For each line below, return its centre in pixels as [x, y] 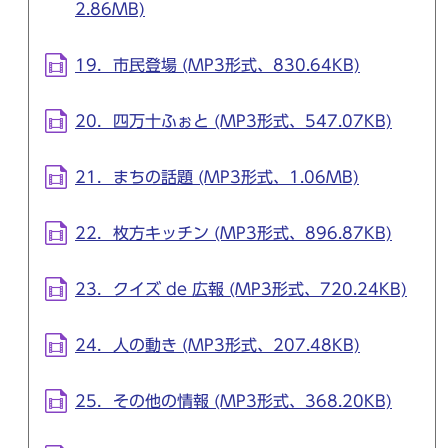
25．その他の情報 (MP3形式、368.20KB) [233, 401]
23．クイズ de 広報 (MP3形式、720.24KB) [241, 289]
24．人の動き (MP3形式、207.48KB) [217, 345]
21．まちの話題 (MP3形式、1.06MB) [217, 177]
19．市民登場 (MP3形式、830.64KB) [217, 65]
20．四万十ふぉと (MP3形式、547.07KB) [233, 121]
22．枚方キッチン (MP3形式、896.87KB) [233, 233]
